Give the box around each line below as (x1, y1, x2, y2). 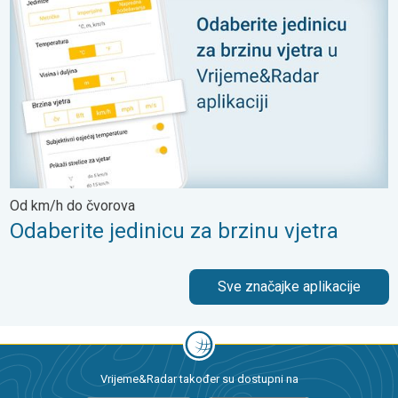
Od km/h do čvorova (10, 196, 135, 214)
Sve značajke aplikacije (218, 277, 361, 295)
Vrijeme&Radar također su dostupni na (99, 372, 298, 386)
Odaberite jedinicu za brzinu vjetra (10, 218, 338, 243)
